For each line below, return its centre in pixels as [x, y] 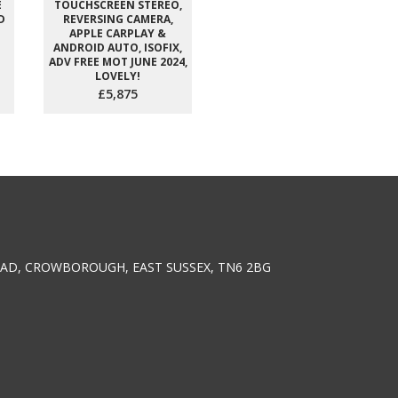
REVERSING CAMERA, [118, 19]
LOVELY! [118, 76]
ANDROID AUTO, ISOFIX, [118, 48]
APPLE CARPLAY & [118, 33]
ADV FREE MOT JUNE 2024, [118, 62]
